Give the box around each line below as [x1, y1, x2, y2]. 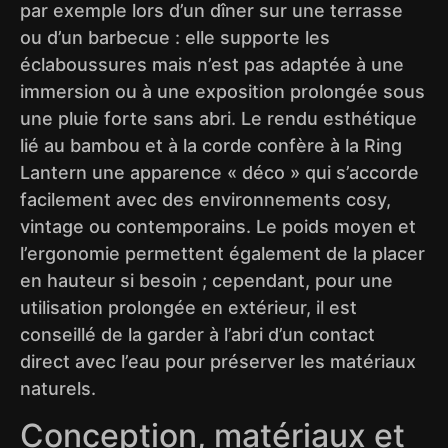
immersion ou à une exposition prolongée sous [20, 81, 425, 103]
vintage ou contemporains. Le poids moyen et [20, 216, 416, 238]
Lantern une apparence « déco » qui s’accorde [20, 162, 419, 184]
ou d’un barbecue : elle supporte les [20, 27, 330, 49]
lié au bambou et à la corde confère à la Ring [20, 135, 402, 157]
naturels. [20, 378, 96, 400]
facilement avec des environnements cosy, [20, 189, 391, 211]
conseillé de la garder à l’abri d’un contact [20, 324, 375, 346]
